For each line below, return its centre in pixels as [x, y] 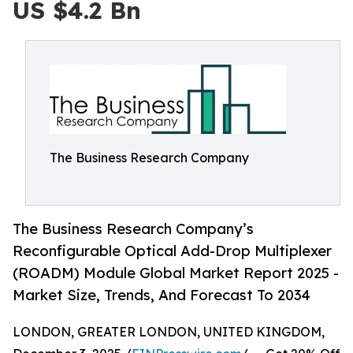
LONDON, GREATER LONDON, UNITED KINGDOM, [169, 332]
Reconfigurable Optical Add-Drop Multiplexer [172, 251]
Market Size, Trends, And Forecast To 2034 [162, 295]
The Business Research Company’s [133, 229]
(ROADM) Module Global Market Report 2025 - [176, 273]
